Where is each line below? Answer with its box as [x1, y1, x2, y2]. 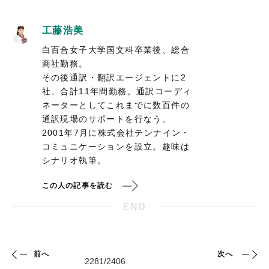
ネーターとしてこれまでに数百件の [41, 100, 190, 110]
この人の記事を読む [41, 181, 113, 190]
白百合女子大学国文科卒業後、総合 [41, 45, 190, 55]
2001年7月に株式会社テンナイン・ [41, 128, 190, 138]
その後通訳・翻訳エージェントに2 [41, 73, 187, 83]
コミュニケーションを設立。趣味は [41, 142, 190, 152]
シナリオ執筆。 [41, 156, 107, 166]
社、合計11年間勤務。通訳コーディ [41, 86, 192, 97]
